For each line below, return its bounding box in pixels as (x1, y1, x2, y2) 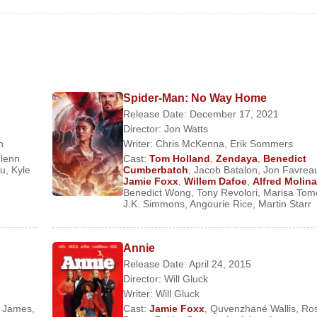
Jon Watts (163, 123, 208, 134)
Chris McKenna (155, 138, 224, 149)
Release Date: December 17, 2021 (122, 108, 279, 120)
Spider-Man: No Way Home (122, 92, 267, 104)
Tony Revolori (196, 187, 258, 198)
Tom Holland (149, 153, 210, 164)
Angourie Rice (189, 198, 253, 209)
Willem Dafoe (183, 175, 247, 187)
